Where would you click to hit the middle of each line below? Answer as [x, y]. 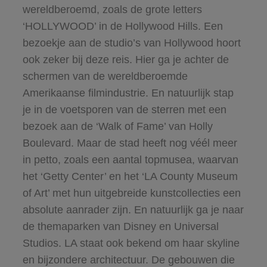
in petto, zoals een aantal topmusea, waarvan [130, 159]
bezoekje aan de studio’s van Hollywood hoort [131, 43]
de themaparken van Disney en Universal [120, 226]
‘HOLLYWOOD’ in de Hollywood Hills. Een [122, 26]
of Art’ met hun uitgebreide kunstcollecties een [131, 193]
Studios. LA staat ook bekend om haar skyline [131, 243]
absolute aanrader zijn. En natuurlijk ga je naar [133, 209]
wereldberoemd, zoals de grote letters [112, 9]
